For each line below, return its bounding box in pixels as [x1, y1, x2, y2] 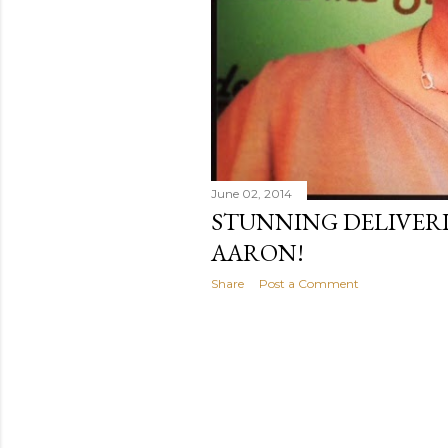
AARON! [211, 237, 304, 268]
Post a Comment [259, 276, 359, 291]
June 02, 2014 [211, 186, 292, 201]
